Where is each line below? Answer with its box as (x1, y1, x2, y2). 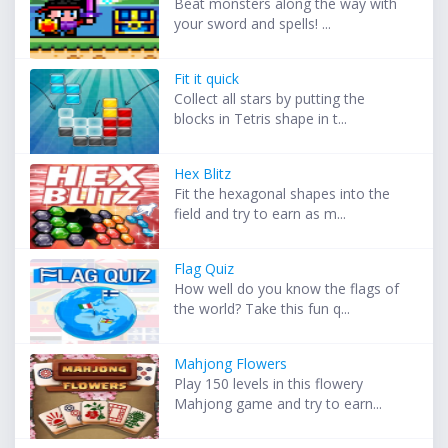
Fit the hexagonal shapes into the (174, 184, 391, 204)
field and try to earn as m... (174, 204, 347, 224)
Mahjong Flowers (174, 354, 288, 374)
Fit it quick (174, 69, 240, 89)
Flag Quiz (174, 259, 235, 279)
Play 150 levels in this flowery (174, 374, 364, 394)
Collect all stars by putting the (174, 89, 366, 109)
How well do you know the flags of (174, 279, 400, 299)
